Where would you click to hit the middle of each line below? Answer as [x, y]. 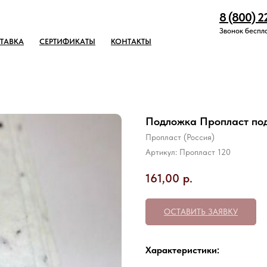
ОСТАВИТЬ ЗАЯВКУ [201, 211]
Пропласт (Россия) [180, 137]
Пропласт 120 [205, 152]
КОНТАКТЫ [131, 41]
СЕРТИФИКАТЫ [67, 41]
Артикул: [162, 152]
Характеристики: [182, 250]
